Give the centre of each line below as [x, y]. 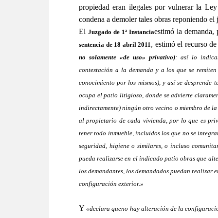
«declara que [104, 209]
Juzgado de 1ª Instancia [121, 32]
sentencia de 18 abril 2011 [115, 45]
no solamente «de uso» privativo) [127, 57]
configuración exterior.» [111, 184]
